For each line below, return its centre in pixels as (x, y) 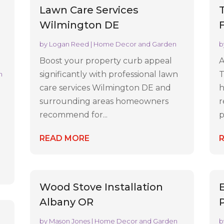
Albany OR (67, 202)
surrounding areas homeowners (104, 101)
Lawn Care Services (89, 10)
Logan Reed (69, 44)
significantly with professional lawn (109, 74)
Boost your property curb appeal (106, 60)
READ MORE (65, 138)
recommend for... (74, 114)
